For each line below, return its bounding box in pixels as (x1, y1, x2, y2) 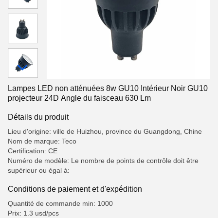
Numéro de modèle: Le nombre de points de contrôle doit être (8, 157, 199, 164)
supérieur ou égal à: (8, 166, 70, 174)
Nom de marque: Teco (8, 137, 76, 145)
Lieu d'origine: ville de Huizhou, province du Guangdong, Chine (8, 127, 202, 135)
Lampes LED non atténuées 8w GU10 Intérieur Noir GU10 (8, 84, 208, 92)
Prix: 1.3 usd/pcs (8, 209, 59, 217)
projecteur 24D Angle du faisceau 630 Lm (8, 94, 151, 102)
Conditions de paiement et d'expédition (8, 184, 142, 193)
